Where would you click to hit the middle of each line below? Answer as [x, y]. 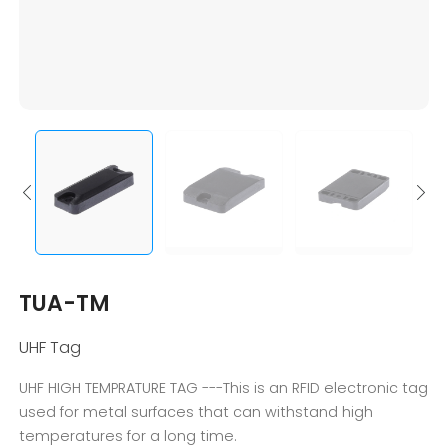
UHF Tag [50, 347]
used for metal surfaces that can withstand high [196, 412]
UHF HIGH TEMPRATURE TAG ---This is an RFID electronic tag [224, 388]
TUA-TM [65, 303]
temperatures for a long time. [128, 436]
